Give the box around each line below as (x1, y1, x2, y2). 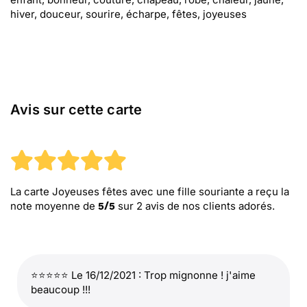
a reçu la (245, 185, 289, 198)
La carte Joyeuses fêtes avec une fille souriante (10, 185, 245, 198)
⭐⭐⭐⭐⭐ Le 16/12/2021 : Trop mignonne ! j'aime (31, 269, 256, 282)
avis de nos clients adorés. (143, 199, 275, 212)
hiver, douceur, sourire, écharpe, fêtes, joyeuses (10, 8, 247, 21)
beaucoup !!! (31, 283, 90, 296)
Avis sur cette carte (10, 101, 143, 118)
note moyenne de (10, 199, 98, 212)
